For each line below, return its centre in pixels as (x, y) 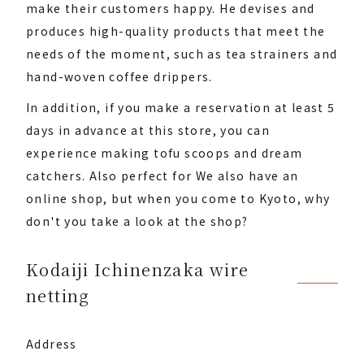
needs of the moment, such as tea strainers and (182, 54)
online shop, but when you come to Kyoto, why (178, 198)
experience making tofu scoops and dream (165, 153)
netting (58, 295)
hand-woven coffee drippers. (119, 76)
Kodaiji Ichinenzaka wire (138, 269)
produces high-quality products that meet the (176, 31)
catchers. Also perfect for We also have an (162, 175)
